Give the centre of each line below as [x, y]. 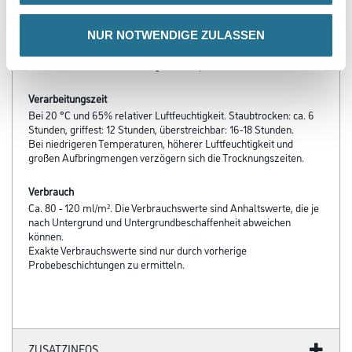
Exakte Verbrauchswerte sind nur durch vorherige [137, 249]
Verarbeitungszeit [68, 98]
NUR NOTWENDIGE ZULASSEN [176, 35]
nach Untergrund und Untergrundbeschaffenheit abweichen [159, 221]
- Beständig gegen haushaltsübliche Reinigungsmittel [147, 14]
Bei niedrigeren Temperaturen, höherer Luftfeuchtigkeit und [161, 143]
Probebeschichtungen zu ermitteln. [106, 264]
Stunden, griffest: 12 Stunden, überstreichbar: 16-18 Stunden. [161, 128]
